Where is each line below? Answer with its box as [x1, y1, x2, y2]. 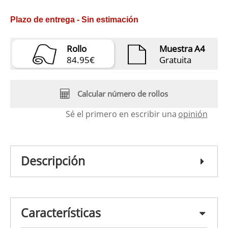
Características [21, 204, 101, 221]
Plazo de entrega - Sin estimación [10, 15, 138, 24]
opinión [178, 108, 208, 120]
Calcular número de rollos [77, 89, 168, 99]
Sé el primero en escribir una [65, 108, 177, 120]
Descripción [21, 152, 85, 169]
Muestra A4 [159, 42, 205, 54]
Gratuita [159, 53, 191, 66]
